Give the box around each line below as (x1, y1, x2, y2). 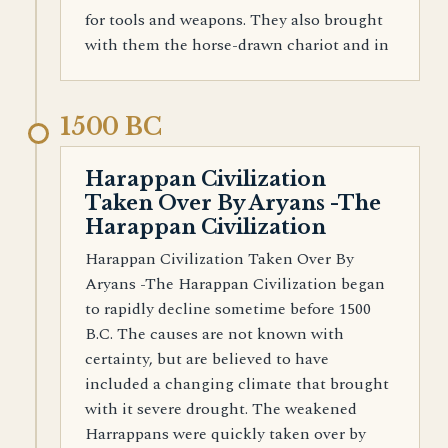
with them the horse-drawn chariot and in (85, 33, 389, 57)
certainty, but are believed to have (85, 347, 329, 371)
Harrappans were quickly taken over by (85, 422, 366, 446)
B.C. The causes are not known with (85, 322, 344, 346)
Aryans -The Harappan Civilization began (85, 272, 385, 296)
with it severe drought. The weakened (85, 397, 357, 421)
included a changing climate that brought (85, 372, 389, 396)
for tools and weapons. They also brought (85, 8, 383, 32)
